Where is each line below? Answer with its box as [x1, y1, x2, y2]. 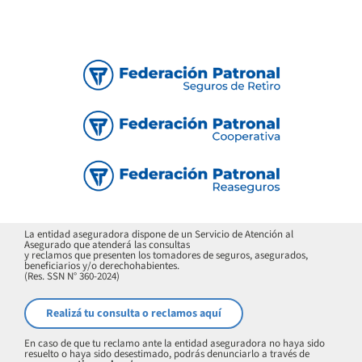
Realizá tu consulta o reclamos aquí [46, 305, 222, 322]
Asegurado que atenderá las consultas [24, 238, 191, 253]
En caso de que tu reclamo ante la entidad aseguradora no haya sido [24, 335, 326, 351]
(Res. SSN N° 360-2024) [24, 269, 120, 284]
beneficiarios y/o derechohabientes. [24, 259, 180, 274]
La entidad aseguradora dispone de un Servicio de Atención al [24, 227, 294, 242]
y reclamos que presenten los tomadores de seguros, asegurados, [24, 248, 309, 263]
